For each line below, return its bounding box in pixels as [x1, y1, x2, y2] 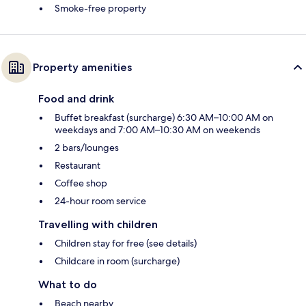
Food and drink [38, 92, 114, 105]
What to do [38, 277, 97, 291]
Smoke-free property [55, 1, 146, 14]
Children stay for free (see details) [55, 236, 197, 249]
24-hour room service [55, 194, 146, 207]
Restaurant [55, 158, 100, 171]
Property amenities [33, 60, 132, 74]
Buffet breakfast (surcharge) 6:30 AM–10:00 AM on [55, 111, 273, 124]
